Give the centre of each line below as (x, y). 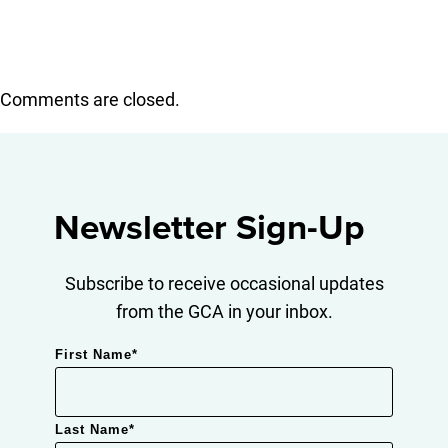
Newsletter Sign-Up (209, 227)
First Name (93, 354)
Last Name (91, 430)
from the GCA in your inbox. (224, 310)
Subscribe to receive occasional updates (224, 282)
